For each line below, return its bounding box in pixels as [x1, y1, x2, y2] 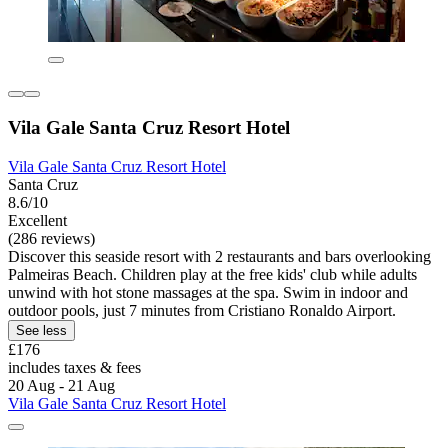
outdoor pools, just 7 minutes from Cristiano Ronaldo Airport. [8, 301, 396, 319]
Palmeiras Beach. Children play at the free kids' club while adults [8, 265, 417, 283]
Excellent [8, 211, 67, 229]
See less [16, 322, 67, 338]
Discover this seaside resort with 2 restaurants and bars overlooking [8, 247, 431, 265]
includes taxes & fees [8, 358, 141, 376]
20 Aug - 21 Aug [8, 376, 115, 394]
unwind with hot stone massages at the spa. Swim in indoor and [8, 283, 408, 301]
